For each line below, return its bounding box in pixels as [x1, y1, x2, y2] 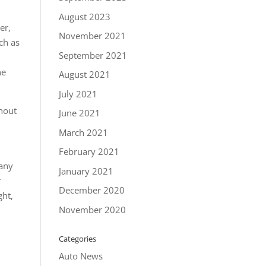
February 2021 [58, 145, 119, 157]
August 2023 [58, 10, 110, 23]
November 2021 [58, 30, 126, 42]
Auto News [58, 249, 103, 262]
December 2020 [58, 184, 125, 196]
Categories [58, 233, 96, 244]
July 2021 [58, 87, 97, 100]
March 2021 [58, 126, 108, 138]
